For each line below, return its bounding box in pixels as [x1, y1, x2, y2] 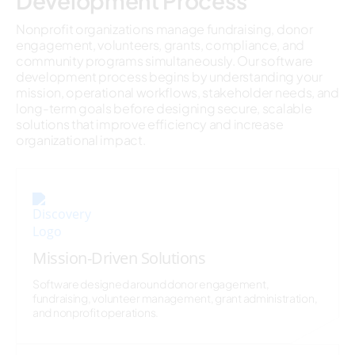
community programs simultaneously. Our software [16, 52, 313, 69]
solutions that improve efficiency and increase [16, 116, 284, 132]
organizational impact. [16, 132, 146, 148]
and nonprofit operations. [32, 305, 159, 319]
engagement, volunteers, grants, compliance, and [16, 36, 304, 53]
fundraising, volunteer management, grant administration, [32, 291, 318, 305]
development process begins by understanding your [16, 68, 323, 85]
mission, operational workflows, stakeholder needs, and [16, 84, 339, 101]
